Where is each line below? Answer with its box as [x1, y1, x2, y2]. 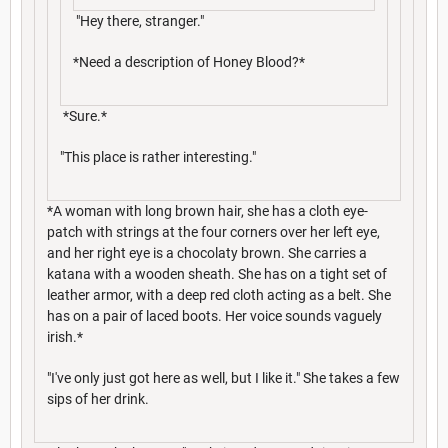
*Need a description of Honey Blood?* [73, 53, 305, 70]
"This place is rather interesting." [60, 148, 256, 165]
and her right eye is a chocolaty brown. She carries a [47, 244, 367, 261]
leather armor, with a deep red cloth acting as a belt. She [47, 286, 391, 303]
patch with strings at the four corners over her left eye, [47, 223, 380, 240]
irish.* [47, 328, 83, 345]
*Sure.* [60, 107, 107, 124]
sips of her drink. [47, 390, 149, 407]
